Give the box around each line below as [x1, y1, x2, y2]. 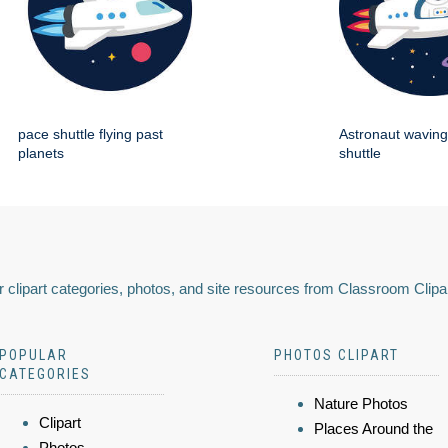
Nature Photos [314, 394, 408, 412]
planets [18, 144, 64, 161]
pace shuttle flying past [18, 125, 163, 142]
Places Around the [314, 419, 433, 437]
